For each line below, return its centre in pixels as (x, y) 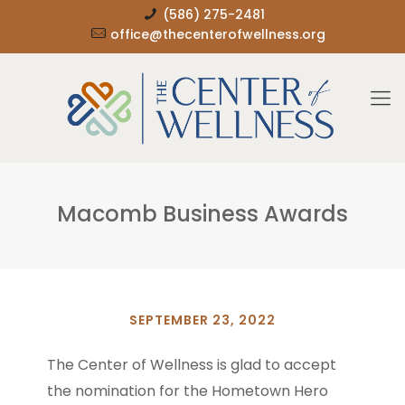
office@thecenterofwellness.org (218, 34)
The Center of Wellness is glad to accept (192, 365)
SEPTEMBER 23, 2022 (202, 320)
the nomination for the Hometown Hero (188, 391)
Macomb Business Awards (202, 214)
